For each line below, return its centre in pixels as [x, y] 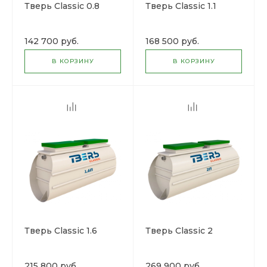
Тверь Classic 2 [179, 231]
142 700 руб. [52, 41]
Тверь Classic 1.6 [61, 231]
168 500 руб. [172, 41]
